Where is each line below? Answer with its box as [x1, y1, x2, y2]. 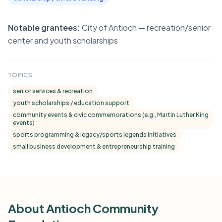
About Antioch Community [8, 201, 159, 216]
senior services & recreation [13, 87, 93, 95]
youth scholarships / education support [13, 99, 129, 107]
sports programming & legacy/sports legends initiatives [13, 131, 176, 138]
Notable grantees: [8, 22, 80, 33]
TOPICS [8, 71, 32, 79]
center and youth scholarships [8, 35, 118, 46]
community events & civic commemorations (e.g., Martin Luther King [13, 111, 209, 118]
